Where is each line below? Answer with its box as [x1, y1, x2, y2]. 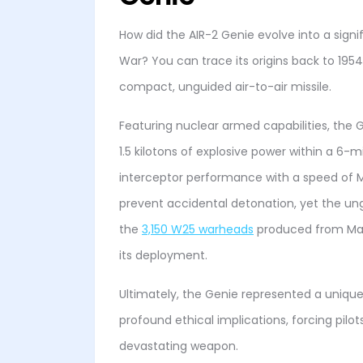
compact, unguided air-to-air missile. [119, 79, 331, 96]
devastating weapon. [119, 338, 238, 355]
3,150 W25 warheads [142, 221, 254, 238]
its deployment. [119, 247, 207, 264]
